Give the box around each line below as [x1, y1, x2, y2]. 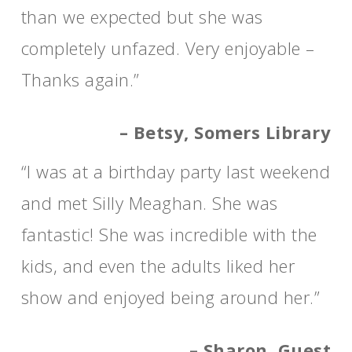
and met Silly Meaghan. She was [20, 191, 278, 214]
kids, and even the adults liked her [20, 254, 295, 277]
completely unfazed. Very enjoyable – [20, 36, 315, 60]
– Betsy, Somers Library [119, 120, 332, 144]
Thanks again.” [20, 68, 140, 91]
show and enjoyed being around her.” [20, 285, 321, 309]
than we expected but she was [20, 5, 263, 28]
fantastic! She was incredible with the [20, 222, 317, 246]
